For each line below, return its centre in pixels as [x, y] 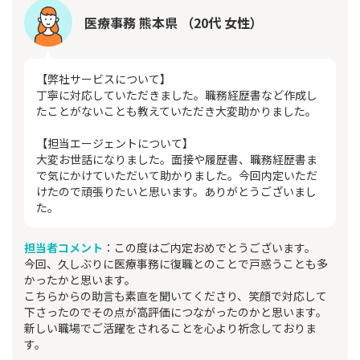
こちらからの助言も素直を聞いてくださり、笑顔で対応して [176, 296]
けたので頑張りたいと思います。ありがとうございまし [176, 191]
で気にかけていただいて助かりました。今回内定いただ [177, 175]
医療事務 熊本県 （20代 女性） [174, 22]
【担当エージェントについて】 [115, 143]
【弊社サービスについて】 [104, 79]
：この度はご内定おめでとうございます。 [209, 247]
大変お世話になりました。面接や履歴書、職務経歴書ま [177, 159]
